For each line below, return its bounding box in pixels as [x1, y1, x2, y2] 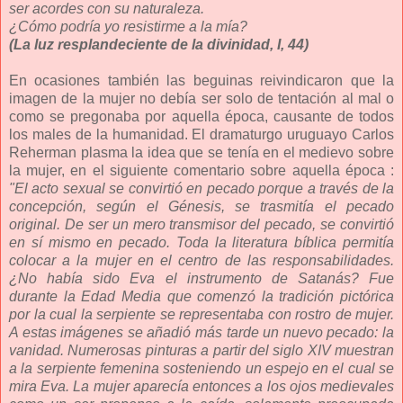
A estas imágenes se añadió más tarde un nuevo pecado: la [9, 324, 394, 340]
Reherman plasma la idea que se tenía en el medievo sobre [9, 144, 394, 160]
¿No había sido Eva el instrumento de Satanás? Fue [9, 270, 394, 286]
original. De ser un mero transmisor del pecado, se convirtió [9, 216, 394, 232]
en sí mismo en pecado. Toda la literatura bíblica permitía [9, 234, 394, 250]
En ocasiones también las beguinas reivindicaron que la [9, 72, 394, 88]
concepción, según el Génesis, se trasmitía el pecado [9, 198, 394, 214]
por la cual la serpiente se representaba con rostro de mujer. [9, 306, 394, 322]
